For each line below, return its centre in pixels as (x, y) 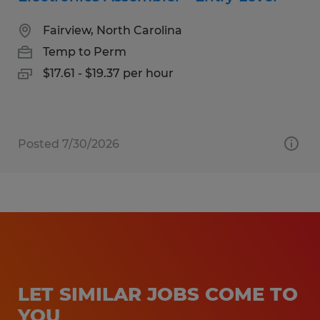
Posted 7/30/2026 (69, 144)
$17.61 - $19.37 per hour (108, 73)
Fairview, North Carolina (112, 30)
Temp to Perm (85, 51)
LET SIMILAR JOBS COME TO (158, 294)
